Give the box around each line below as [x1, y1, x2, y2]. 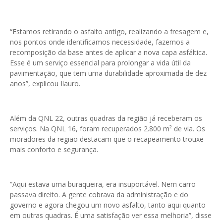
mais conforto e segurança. [10, 145, 98, 154]
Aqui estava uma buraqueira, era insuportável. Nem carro [12, 179, 196, 189]
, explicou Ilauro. [28, 79, 80, 88]
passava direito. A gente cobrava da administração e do [10, 190, 188, 199]
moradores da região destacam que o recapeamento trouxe [10, 134, 204, 144]
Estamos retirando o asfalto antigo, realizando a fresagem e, [12, 27, 209, 36]
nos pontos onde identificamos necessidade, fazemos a [10, 37, 190, 47]
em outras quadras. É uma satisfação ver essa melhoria [10, 211, 189, 220]
